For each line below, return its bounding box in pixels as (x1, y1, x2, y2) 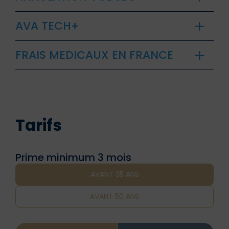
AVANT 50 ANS (90, 191, 139, 202)
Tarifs (15, 113, 62, 136)
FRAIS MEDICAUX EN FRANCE (15, 47, 173, 63)
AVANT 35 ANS (90, 169, 139, 180)
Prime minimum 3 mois (15, 150, 131, 165)
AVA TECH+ (15, 17, 79, 34)
